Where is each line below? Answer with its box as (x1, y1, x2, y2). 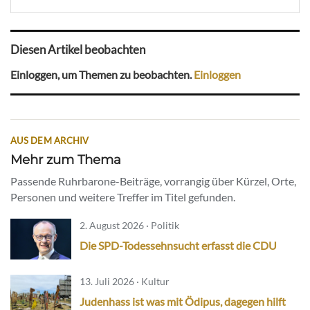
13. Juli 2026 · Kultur (80, 275, 170, 287)
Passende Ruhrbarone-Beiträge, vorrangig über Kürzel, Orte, (10, 174, 296, 188)
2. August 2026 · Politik (80, 219, 179, 231)
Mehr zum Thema (10, 151, 121, 167)
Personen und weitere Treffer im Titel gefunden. (10, 190, 235, 203)
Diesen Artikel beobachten (10, 42, 145, 57)
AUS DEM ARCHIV (10, 134, 89, 146)
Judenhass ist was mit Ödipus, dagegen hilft (80, 294, 286, 308)
